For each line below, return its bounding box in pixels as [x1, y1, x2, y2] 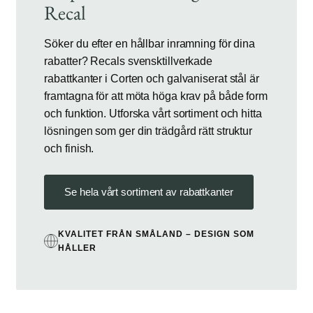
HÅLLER [58, 242, 97, 253]
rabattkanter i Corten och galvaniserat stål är [44, 73, 259, 85]
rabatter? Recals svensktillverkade [44, 55, 213, 68]
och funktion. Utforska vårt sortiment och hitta [44, 108, 262, 120]
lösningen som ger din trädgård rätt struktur [44, 125, 253, 138]
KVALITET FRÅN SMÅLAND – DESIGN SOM [58, 228, 255, 239]
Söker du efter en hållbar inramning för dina [44, 38, 256, 50]
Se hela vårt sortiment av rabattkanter [64, 186, 233, 198]
